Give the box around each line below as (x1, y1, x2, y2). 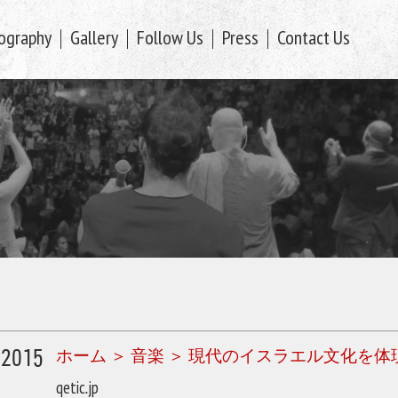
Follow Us (137, 29, 203, 50)
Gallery (70, 29, 118, 50)
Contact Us (277, 29, 350, 50)
